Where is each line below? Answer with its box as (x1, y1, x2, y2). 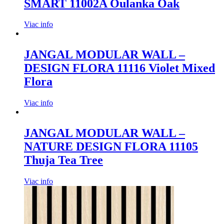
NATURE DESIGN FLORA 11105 (24, 140, 198, 153)
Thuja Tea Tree (24, 153, 103, 167)
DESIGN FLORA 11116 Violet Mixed (24, 61, 215, 75)
